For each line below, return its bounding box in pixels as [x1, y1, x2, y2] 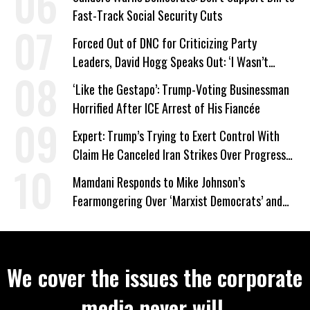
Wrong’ [73, 71, 105, 89]
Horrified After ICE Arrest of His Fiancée [73, 99, 260, 117]
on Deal [73, 164, 107, 182]
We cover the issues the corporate [7, 261, 303, 293]
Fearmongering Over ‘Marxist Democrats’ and [73, 192, 282, 210]
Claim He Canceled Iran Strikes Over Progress [73, 145, 286, 163]
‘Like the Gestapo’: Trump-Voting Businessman [73, 80, 289, 98]
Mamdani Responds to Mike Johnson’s [73, 173, 245, 191]
